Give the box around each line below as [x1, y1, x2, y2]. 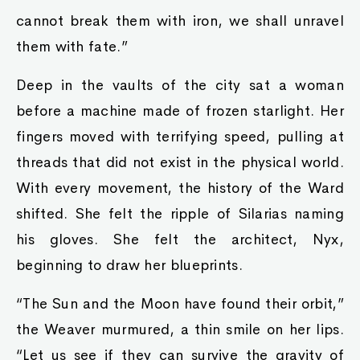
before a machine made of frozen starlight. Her [16, 102, 344, 120]
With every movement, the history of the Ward [16, 179, 344, 197]
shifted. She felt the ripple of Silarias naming [16, 205, 344, 223]
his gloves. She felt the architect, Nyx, [16, 231, 344, 248]
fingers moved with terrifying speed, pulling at [16, 128, 344, 145]
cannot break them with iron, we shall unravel [16, 12, 344, 30]
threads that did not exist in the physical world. [16, 153, 344, 171]
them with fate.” [16, 38, 128, 55]
